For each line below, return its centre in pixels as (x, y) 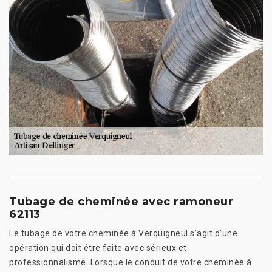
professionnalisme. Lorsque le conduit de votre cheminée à (131, 262)
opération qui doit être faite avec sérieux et (98, 247)
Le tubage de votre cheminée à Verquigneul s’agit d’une (123, 233)
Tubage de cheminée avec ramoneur (121, 201)
